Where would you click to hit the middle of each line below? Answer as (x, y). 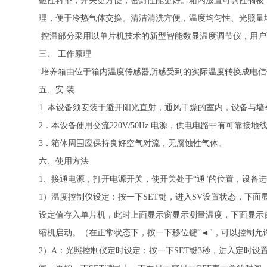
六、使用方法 (64, 161)
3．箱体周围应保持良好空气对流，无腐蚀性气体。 (133, 143)
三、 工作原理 (65, 54)
